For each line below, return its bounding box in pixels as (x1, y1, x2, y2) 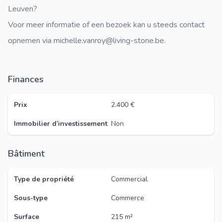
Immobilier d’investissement (14, 119, 108, 128)
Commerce (111, 193, 144, 203)
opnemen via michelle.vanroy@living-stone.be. (8, 35, 166, 46)
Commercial (111, 174, 148, 184)
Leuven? (8, 3, 37, 14)
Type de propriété (14, 174, 74, 184)
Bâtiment (14, 148, 45, 160)
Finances (13, 73, 44, 85)
